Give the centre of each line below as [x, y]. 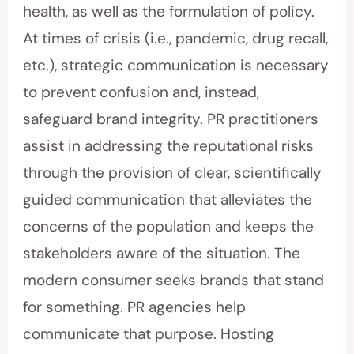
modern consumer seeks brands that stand [174, 281]
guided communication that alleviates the [168, 200]
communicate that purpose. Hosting [149, 334]
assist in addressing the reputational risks [169, 146]
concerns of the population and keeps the [169, 227]
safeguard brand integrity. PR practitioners [171, 119]
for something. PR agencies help [135, 307]
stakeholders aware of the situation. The [162, 254]
